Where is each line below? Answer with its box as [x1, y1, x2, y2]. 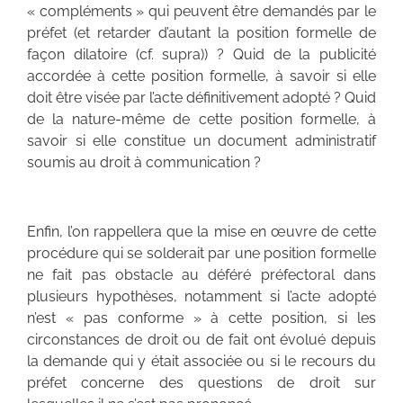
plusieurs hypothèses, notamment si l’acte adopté [27, 288, 376, 305]
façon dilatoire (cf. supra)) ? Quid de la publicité [27, 46, 376, 64]
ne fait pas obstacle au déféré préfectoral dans [27, 266, 376, 283]
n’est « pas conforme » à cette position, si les [27, 309, 376, 327]
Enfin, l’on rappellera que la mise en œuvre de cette [27, 223, 376, 240]
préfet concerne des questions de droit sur [27, 374, 376, 391]
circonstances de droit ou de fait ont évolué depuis [27, 331, 376, 348]
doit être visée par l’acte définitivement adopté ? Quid [27, 89, 376, 107]
